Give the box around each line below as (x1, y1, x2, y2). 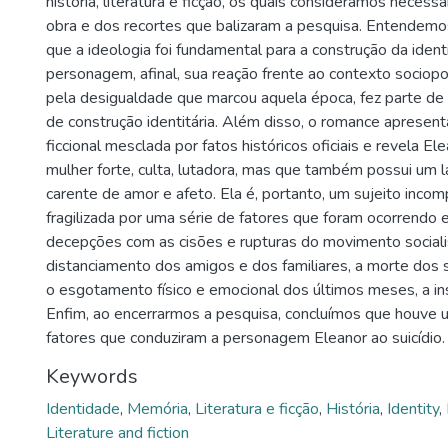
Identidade (46, 397, 120, 420)
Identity (387, 397, 439, 420)
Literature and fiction (46, 421, 189, 444)
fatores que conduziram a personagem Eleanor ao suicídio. (46, 326, 445, 349)
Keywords (46, 362, 138, 390)
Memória (127, 397, 188, 420)
